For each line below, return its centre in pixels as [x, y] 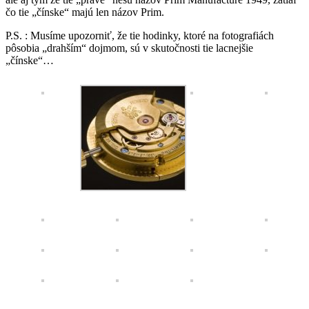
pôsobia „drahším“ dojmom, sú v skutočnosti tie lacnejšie [129, 48]
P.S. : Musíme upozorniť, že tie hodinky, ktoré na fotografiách [140, 35]
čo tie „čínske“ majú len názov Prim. [85, 12]
